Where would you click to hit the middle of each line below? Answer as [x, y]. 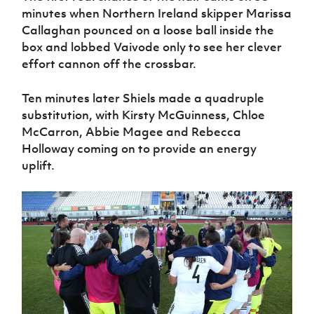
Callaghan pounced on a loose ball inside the [148, 30]
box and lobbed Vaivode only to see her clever [152, 47]
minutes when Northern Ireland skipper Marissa [157, 14]
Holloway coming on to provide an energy [139, 149]
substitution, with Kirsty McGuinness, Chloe [144, 115]
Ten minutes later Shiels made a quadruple [143, 98]
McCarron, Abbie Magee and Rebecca [132, 132]
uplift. [39, 166]
